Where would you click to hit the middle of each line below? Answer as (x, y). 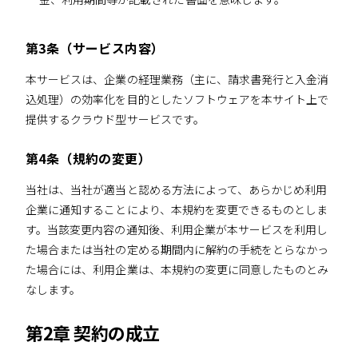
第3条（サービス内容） (95, 48)
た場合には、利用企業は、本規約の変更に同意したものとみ (177, 270)
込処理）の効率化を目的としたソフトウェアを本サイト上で (177, 99)
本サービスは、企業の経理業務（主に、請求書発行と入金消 (177, 79)
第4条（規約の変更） (88, 159)
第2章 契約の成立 (93, 332)
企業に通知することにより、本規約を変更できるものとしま (177, 210)
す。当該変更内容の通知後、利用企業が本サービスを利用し (177, 230)
